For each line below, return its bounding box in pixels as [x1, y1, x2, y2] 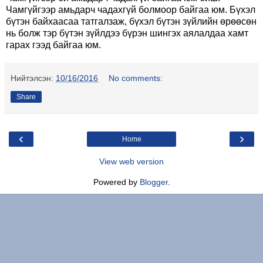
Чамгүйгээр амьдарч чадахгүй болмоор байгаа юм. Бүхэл [6, 4, 255, 15]
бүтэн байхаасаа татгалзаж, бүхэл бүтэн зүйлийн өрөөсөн [6, 16, 257, 26]
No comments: [109, 73, 163, 83]
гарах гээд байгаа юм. [6, 39, 101, 50]
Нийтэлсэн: [11, 73, 56, 83]
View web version [99, 156, 164, 166]
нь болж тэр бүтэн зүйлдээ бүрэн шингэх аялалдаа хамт [6, 28, 248, 38]
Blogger [139, 177, 168, 187]
